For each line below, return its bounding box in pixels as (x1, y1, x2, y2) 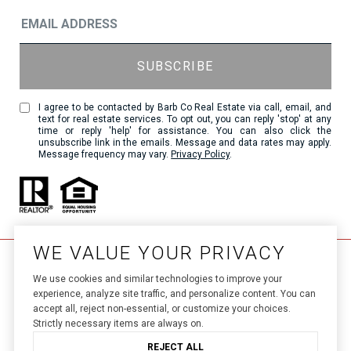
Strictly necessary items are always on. (32, 318, 204, 330)
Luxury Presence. (212, 330, 320, 347)
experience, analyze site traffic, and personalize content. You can (32, 288, 316, 300)
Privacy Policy (171, 149, 230, 161)
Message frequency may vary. (38, 149, 172, 161)
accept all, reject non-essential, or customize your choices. (32, 303, 291, 315)
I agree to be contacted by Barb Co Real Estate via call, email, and (38, 102, 331, 114)
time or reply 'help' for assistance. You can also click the (38, 125, 331, 137)
